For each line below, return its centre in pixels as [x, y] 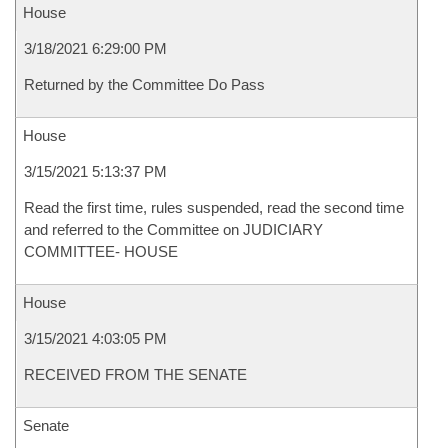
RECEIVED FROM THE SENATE [135, 374]
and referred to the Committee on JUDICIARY [173, 229]
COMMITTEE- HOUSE [101, 251]
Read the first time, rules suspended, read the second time [214, 207]
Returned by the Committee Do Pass [144, 84]
